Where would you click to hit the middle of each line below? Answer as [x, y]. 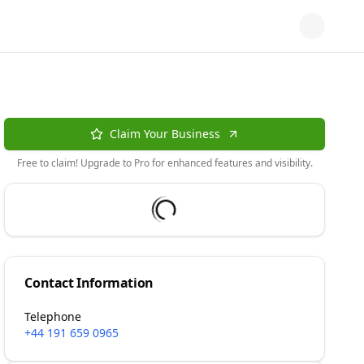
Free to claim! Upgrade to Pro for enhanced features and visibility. [165, 163]
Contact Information [89, 283]
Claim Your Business [165, 134]
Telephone [53, 316]
